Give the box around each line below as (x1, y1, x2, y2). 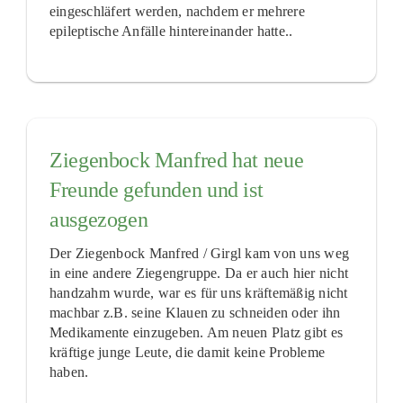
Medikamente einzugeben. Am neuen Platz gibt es (49, 325, 344, 340)
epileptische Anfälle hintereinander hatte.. (49, 23, 293, 40)
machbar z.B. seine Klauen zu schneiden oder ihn (49, 305, 341, 320)
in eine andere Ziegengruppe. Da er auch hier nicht (49, 265, 348, 281)
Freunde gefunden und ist (49, 178, 264, 202)
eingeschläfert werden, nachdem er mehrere (49, 4, 305, 20)
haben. (49, 364, 89, 380)
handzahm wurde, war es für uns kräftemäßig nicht (49, 285, 348, 300)
